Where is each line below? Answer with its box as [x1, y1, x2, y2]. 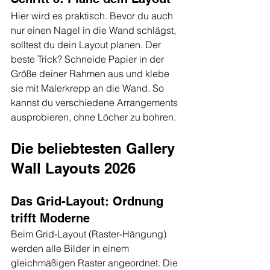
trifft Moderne [11, 211, 90, 226]
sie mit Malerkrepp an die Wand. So [11, 82, 166, 95]
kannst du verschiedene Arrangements [11, 96, 180, 109]
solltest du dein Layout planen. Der [11, 39, 163, 51]
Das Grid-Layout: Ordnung [11, 194, 167, 209]
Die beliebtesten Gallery [11, 140, 179, 157]
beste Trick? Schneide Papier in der [11, 53, 166, 66]
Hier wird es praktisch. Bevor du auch [11, 10, 175, 22]
